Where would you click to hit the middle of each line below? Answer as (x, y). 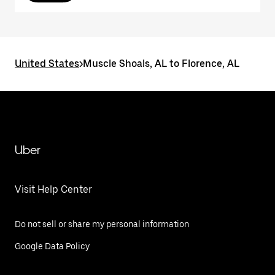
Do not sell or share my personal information (102, 224)
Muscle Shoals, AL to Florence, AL (161, 64)
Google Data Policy (52, 246)
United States (47, 64)
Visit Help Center (53, 189)
